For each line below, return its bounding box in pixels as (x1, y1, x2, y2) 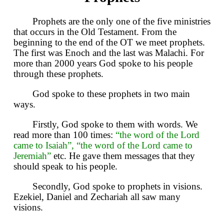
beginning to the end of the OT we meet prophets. (13, 36, 205, 47)
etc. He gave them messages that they (51, 150, 195, 161)
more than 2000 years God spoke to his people (13, 57, 192, 68)
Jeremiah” (13, 150, 51, 161)
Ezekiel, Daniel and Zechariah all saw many (13, 191, 180, 202)
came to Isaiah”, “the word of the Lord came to (13, 139, 192, 150)
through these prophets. (13, 68, 103, 79)
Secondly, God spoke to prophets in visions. (32, 180, 202, 191)
